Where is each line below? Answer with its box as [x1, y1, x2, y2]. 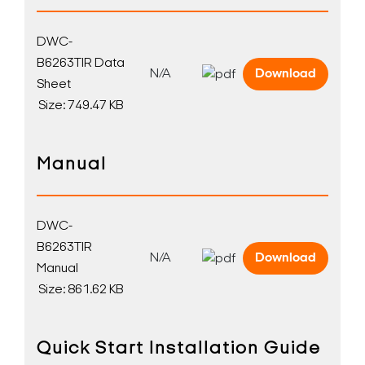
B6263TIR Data [37, 57, 125, 70]
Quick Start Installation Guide [37, 340, 321, 358]
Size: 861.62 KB [38, 284, 124, 297]
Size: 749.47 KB [38, 99, 124, 112]
